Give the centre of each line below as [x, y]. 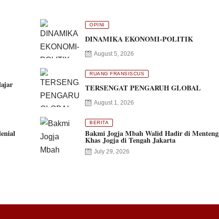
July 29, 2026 [112, 151]
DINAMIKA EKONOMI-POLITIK [139, 39]
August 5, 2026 [114, 54]
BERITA [99, 122]
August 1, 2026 [114, 102]
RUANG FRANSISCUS [117, 73]
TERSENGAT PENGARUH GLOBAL [143, 88]
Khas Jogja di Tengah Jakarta [130, 140]
